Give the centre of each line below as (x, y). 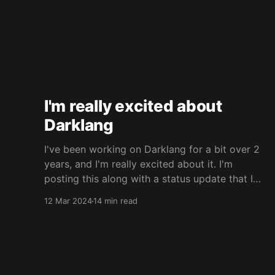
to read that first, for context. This (194, 208)
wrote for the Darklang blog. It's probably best (153, 194)
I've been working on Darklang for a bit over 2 (152, 149)
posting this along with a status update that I (149, 179)
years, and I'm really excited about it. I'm (138, 164)
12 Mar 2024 (68, 201)
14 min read (115, 201)
